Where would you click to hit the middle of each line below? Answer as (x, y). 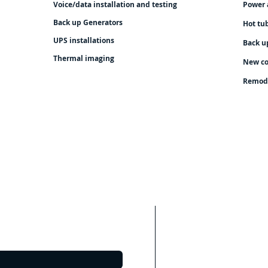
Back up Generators (88, 22)
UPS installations (84, 40)
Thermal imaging (84, 58)
